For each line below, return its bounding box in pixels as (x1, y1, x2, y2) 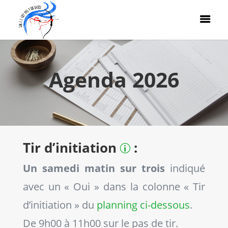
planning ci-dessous (96, 198, 190, 212)
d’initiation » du (22, 198, 97, 212)
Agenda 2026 (48, 65, 179, 94)
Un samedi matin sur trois (22, 161, 170, 175)
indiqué (170, 161, 206, 175)
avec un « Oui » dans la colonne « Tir (22, 180, 206, 193)
